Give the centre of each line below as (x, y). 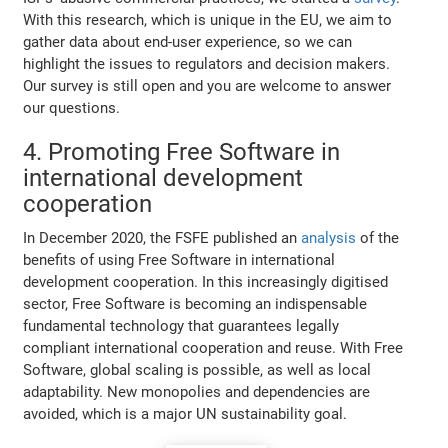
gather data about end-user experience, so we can (188, 42)
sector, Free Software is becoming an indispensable (195, 304)
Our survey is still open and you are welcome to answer (207, 86)
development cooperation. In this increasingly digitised (206, 282)
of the (378, 238)
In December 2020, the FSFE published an (162, 238)
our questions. (72, 108)
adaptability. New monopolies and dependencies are (197, 392)
